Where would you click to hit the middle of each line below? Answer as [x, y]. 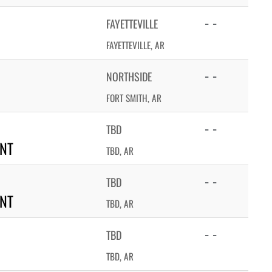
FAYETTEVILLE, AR [135, 45]
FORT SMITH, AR [134, 98]
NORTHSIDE [129, 76]
